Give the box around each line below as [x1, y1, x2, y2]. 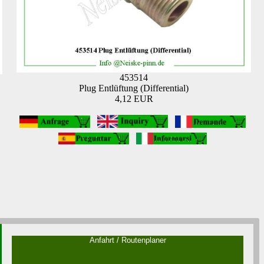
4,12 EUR [114, 94, 153, 104]
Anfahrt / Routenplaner [89, 236, 166, 245]
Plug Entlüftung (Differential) [79, 83, 189, 94]
